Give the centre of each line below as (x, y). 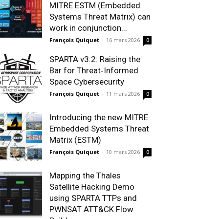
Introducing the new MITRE (99, 117)
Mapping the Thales (85, 175)
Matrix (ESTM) (75, 140)
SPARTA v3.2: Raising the (95, 59)
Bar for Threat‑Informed (94, 70)
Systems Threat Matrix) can (100, 17)
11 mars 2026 (123, 94)
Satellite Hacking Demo (92, 187)
